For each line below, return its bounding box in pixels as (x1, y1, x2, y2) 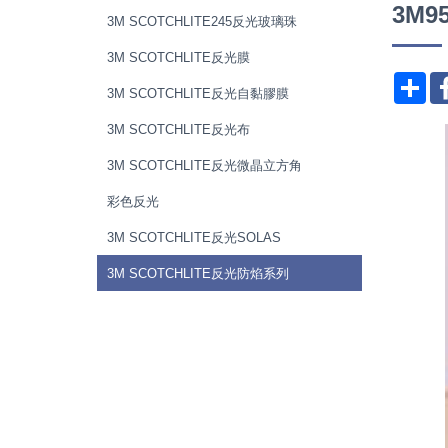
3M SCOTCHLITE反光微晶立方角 (107, 158, 302, 173)
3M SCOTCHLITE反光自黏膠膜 (107, 86, 289, 101)
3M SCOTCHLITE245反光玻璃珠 (107, 14, 297, 29)
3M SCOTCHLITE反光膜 (107, 50, 250, 65)
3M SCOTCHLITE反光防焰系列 (107, 266, 289, 281)
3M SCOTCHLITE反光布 (107, 122, 250, 137)
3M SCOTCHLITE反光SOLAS (107, 230, 281, 245)
